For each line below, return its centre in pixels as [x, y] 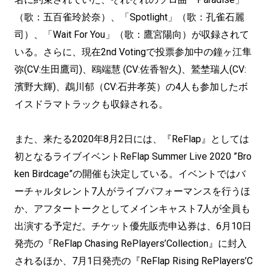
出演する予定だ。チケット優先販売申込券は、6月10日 [133, 226]
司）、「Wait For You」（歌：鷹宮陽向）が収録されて [132, 35]
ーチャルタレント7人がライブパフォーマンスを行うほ [132, 191]
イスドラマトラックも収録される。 [91, 104]
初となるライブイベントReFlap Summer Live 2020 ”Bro [133, 156]
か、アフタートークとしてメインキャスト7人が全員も [132, 209]
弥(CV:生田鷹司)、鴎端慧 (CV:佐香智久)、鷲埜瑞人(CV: [130, 69]
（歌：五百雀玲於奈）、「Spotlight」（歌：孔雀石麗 [129, 17]
